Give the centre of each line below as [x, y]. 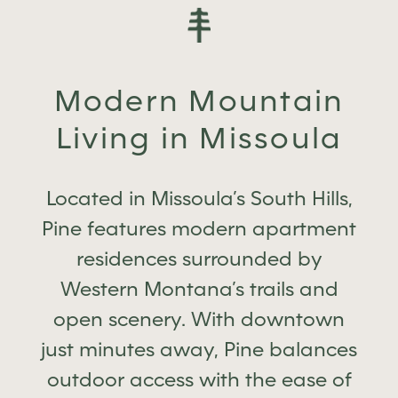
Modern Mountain [199, 100]
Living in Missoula [199, 138]
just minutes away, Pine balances [199, 349]
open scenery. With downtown [199, 319]
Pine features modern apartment [199, 228]
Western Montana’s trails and [199, 289]
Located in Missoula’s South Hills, [199, 198]
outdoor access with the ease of [199, 379]
